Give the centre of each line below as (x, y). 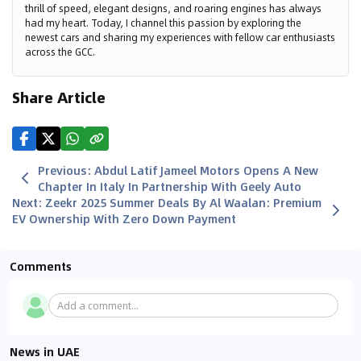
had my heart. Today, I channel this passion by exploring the (163, 23)
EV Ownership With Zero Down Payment (124, 219)
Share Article (59, 98)
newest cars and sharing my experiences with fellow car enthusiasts (180, 37)
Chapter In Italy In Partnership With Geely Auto (170, 187)
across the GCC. (60, 52)
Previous (62, 170)
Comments (41, 266)
